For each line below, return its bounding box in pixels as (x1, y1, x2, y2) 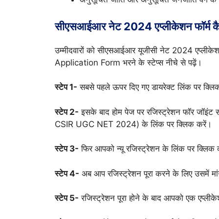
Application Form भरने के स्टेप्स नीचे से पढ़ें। (55, 57, 202, 67)
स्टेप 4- (55, 168, 79, 178)
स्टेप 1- (55, 82, 77, 92)
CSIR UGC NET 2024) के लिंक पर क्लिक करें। (55, 119, 212, 129)
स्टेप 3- (55, 144, 79, 154)
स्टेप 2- (55, 107, 79, 117)
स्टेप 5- (55, 193, 79, 203)
